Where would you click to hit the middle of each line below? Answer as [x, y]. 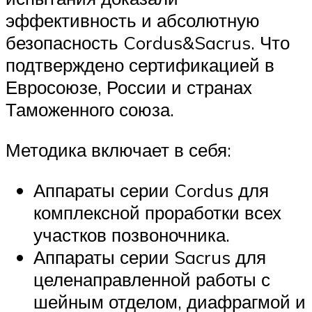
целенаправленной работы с [152, 279]
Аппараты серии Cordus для [151, 190]
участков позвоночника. [132, 234]
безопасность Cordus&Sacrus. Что [148, 43]
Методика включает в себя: [118, 150]
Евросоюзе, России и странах [129, 87]
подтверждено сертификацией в [140, 65]
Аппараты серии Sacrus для [150, 257]
